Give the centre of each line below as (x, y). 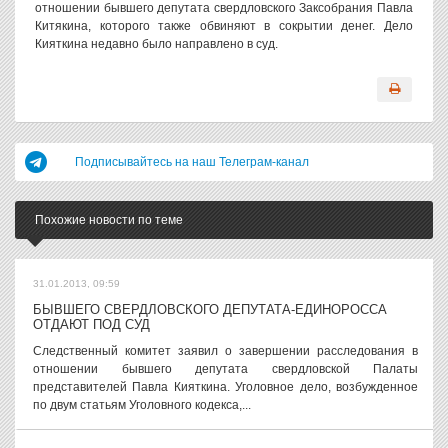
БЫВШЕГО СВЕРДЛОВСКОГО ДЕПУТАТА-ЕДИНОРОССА (210, 309)
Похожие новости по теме (109, 220)
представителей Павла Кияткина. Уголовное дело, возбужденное (225, 387)
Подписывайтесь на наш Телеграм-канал (192, 162)
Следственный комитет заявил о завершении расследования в (225, 351)
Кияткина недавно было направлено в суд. (156, 44)
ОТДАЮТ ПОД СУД (91, 324)
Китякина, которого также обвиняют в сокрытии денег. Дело (224, 26)
